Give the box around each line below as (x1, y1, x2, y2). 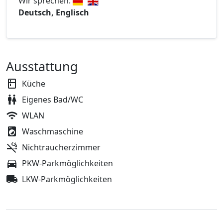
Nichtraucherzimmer (22, 142, 101, 153)
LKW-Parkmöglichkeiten (22, 174, 112, 185)
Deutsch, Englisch (18, 7, 89, 18)
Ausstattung (6, 58, 78, 75)
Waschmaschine (22, 126, 83, 137)
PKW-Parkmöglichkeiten (22, 158, 113, 169)
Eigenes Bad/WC (22, 94, 83, 106)
